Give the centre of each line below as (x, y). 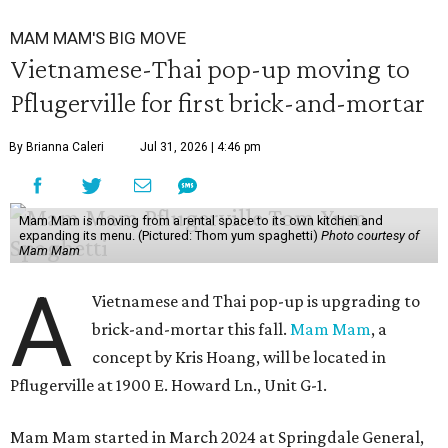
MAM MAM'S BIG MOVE (98, 38)
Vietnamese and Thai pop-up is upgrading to (256, 301)
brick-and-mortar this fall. (191, 329)
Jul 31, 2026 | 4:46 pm (200, 147)
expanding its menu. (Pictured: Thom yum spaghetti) (169, 235)
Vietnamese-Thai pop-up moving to (210, 68)
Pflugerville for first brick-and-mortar (217, 102)
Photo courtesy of (369, 235)
